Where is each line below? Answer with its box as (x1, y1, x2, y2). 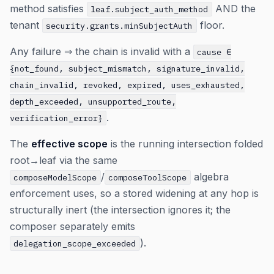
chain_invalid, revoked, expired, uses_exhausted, (10, 80, 245, 91)
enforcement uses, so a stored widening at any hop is (10, 187, 259, 200)
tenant (10, 19, 42, 32)
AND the (212, 2, 256, 15)
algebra (190, 171, 229, 183)
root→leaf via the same (10, 154, 117, 167)
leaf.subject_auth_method (91, 4, 209, 15)
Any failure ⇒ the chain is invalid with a (10, 45, 193, 58)
